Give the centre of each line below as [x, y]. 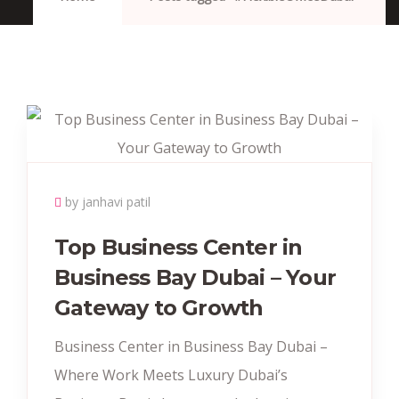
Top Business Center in [179, 247]
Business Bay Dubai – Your [195, 277]
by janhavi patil [108, 202]
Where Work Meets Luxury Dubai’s [171, 375]
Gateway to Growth [159, 308]
